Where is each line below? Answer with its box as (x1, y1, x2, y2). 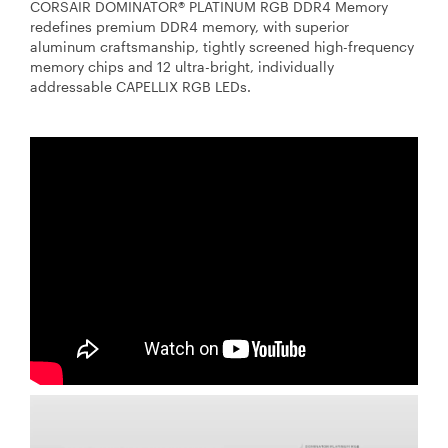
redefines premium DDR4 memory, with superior (30, 17, 349, 35)
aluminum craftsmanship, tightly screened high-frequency (30, 37, 414, 55)
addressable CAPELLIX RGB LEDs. (30, 77, 255, 95)
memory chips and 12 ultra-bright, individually (30, 57, 334, 75)
